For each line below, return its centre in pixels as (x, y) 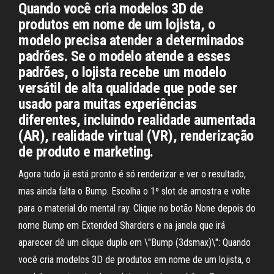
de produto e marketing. (86, 152)
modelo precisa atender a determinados (131, 40)
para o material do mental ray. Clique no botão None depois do (137, 208)
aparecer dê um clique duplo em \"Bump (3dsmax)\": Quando (135, 243)
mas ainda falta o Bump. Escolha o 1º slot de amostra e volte (134, 191)
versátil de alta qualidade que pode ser (128, 88)
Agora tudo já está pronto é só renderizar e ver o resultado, (132, 174)
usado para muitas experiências (108, 104)
